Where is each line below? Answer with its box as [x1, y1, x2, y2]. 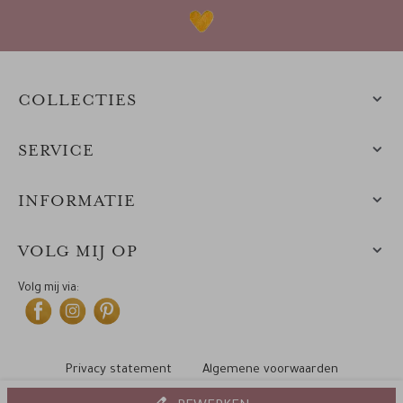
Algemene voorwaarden [201, 363, 338, 378]
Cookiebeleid [90, 381, 161, 396]
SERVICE [18, 142, 94, 161]
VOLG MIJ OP [18, 243, 138, 262]
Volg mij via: [18, 282, 79, 296]
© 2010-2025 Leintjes [192, 381, 313, 396]
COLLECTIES [18, 92, 137, 111]
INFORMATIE [18, 193, 136, 211]
